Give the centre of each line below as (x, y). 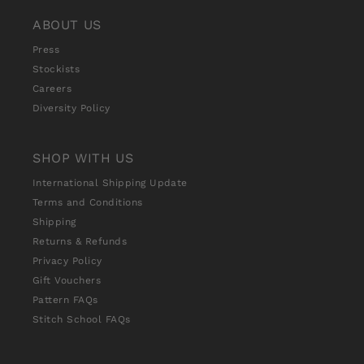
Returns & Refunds (80, 242)
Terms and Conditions (88, 203)
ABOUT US (67, 25)
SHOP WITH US (83, 158)
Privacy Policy (67, 261)
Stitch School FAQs (82, 320)
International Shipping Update (110, 183)
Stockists (56, 69)
